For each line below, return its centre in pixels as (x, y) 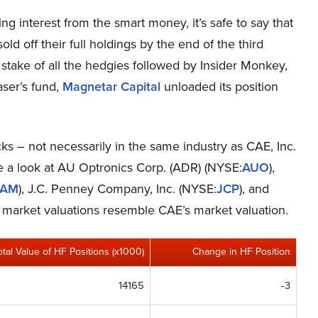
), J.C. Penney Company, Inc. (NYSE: (117, 189)
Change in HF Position (241, 252)
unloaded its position (219, 87)
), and (254, 189)
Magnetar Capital (111, 87)
